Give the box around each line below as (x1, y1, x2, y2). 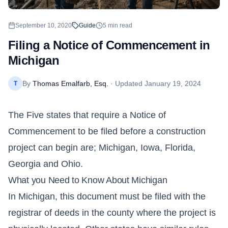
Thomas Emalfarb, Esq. (33, 79, 108, 88)
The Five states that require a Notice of (8, 110, 166, 121)
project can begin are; (8, 142, 99, 153)
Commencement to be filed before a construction (8, 126, 206, 137)
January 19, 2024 (145, 79, 201, 88)
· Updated (108, 79, 145, 88)
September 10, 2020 (15, 22, 72, 30)
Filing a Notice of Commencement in (8, 38, 210, 52)
